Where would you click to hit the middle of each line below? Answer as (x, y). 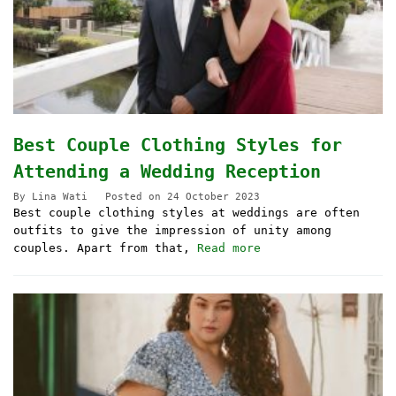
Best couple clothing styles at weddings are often (187, 212)
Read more (229, 247)
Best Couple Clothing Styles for (178, 145)
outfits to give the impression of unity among (172, 230)
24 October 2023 (213, 196)
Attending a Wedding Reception (167, 171)
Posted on (136, 196)
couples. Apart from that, (105, 247)
